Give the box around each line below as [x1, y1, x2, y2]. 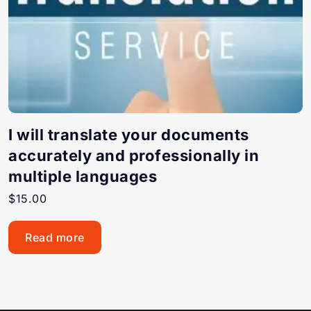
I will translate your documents [8, 126, 249, 144]
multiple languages [8, 167, 157, 185]
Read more [25, 230, 85, 244]
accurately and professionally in [8, 146, 259, 165]
